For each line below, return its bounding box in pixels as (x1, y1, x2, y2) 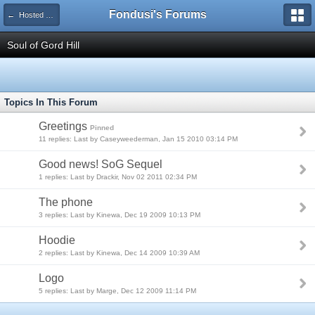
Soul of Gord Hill (7, 39, 79, 51)
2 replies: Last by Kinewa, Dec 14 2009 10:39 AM (39, 249, 200, 257)
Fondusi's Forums (108, 8, 207, 20)
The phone (39, 196, 93, 208)
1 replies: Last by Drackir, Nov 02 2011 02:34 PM (39, 173, 197, 181)
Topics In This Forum (4, 97, 98, 108)
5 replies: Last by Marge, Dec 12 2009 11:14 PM (39, 287, 196, 295)
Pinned (90, 124, 114, 131)
